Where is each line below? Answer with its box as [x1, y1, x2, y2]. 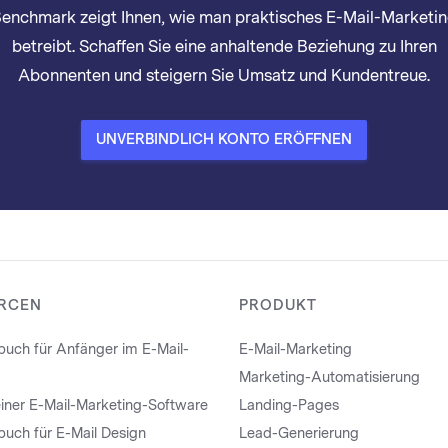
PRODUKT [239, 297, 317, 314]
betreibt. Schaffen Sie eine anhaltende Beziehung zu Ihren [11, 37, 437, 56]
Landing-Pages [239, 397, 339, 414]
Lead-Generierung [239, 425, 359, 442]
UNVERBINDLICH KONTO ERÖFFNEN [96, 131, 352, 148]
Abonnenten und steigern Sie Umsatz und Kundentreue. [18, 66, 430, 85]
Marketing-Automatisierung [239, 369, 420, 386]
